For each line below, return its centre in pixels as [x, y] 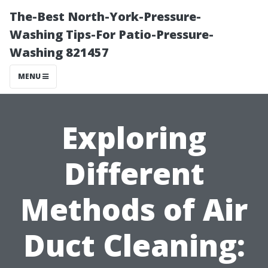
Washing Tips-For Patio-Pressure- [112, 34]
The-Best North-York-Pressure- [105, 16]
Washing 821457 [59, 52]
